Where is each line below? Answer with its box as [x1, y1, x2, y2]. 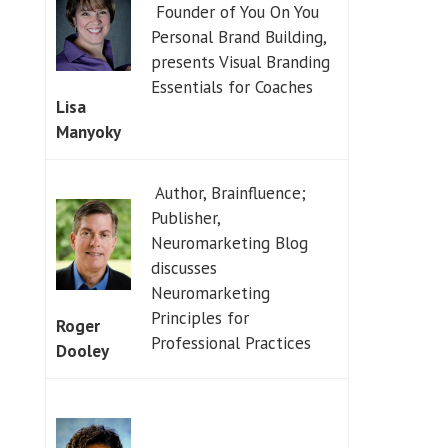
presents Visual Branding [150, 50, 330, 73]
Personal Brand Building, [150, 25, 327, 48]
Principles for [150, 306, 249, 329]
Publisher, [150, 206, 221, 229]
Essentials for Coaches [150, 75, 313, 98]
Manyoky [55, 121, 121, 144]
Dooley [55, 339, 109, 362]
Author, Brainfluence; [150, 181, 306, 204]
